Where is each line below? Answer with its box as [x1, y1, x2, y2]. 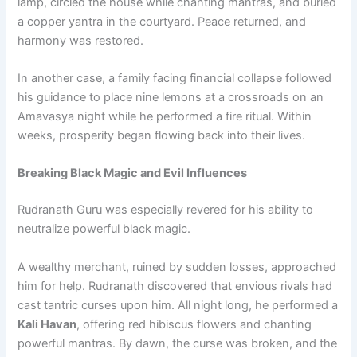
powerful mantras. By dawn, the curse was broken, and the [18, 335, 338, 351]
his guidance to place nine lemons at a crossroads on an [18, 90, 324, 105]
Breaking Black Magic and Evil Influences [18, 166, 248, 181]
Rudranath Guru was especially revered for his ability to [18, 202, 314, 218]
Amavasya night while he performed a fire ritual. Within [18, 109, 312, 124]
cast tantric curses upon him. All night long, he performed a [18, 297, 339, 312]
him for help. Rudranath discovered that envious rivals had [18, 278, 333, 293]
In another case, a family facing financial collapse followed [18, 71, 332, 86]
